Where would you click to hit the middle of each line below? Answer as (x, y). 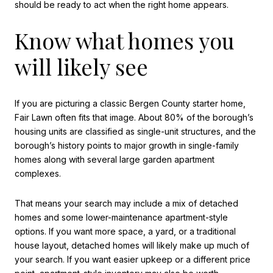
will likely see (81, 67)
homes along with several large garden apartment (115, 159)
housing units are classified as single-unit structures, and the (135, 131)
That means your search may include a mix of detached (126, 204)
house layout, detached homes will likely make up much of (132, 246)
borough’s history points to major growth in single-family (127, 145)
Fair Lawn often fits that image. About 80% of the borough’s (134, 117)
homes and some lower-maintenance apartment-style (121, 218)
